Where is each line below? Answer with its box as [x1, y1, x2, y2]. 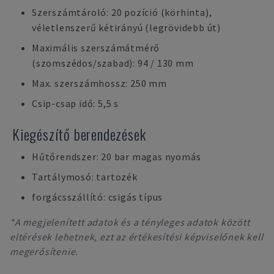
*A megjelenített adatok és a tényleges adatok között [10, 216, 250, 228]
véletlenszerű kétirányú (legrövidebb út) [32, 21, 221, 34]
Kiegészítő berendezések [12, 123, 146, 145]
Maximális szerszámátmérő [32, 42, 160, 54]
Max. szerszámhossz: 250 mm [32, 77, 167, 89]
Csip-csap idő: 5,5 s [32, 97, 119, 109]
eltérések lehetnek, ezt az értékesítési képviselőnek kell [10, 231, 264, 243]
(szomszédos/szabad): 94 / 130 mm [32, 57, 194, 69]
